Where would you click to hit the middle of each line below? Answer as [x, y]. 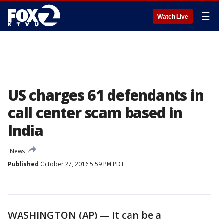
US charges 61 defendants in [106, 95]
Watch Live [173, 17]
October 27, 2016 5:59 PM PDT [81, 164]
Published [23, 164]
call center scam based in [95, 113]
